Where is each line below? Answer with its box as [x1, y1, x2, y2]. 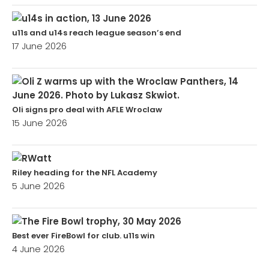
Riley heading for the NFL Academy [12, 166, 157, 178]
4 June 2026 [12, 242, 65, 255]
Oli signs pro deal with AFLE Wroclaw [12, 103, 162, 115]
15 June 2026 [12, 116, 67, 129]
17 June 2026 [12, 39, 67, 52]
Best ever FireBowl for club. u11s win [12, 229, 155, 241]
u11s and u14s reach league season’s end [12, 26, 181, 38]
